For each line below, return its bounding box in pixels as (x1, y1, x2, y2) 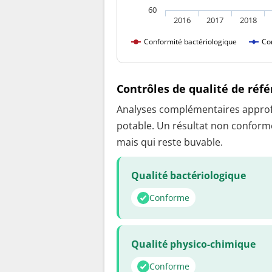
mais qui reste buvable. (117, 135, 223, 149)
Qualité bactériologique (131, 169, 246, 183)
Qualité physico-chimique (131, 237, 256, 251)
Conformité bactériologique (144, 36, 237, 47)
